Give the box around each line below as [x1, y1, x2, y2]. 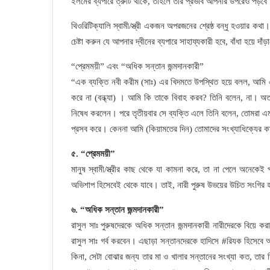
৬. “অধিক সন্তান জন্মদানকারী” [71, 205, 164, 215]
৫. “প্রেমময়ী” [71, 149, 115, 159]
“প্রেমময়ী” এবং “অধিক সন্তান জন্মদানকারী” [71, 61, 204, 71]
